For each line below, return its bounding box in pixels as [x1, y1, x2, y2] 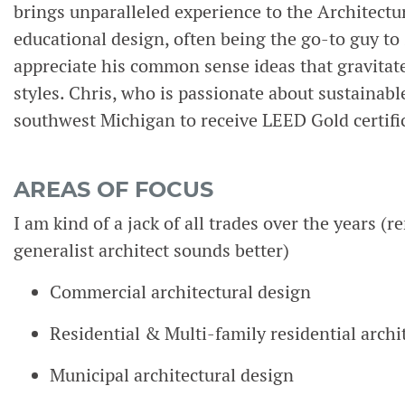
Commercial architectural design [50, 280, 311, 304]
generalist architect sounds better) [14, 239, 294, 262]
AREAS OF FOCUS [14, 176, 213, 202]
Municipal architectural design [50, 363, 294, 387]
